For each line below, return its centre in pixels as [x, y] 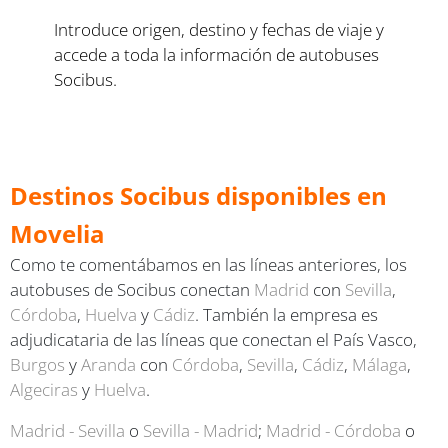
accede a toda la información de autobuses [217, 54]
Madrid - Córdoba [333, 430]
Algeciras [44, 389]
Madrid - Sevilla [67, 430]
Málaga [379, 364]
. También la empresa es [286, 314]
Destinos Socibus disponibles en [198, 195]
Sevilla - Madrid [200, 430]
